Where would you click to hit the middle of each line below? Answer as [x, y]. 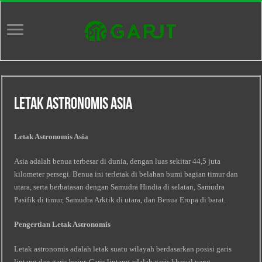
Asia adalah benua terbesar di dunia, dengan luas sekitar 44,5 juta [118, 161]
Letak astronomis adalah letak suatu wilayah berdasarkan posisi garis [123, 249]
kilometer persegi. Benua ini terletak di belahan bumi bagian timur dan [126, 174]
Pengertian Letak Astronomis [63, 224]
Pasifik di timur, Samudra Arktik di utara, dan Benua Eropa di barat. [120, 200]
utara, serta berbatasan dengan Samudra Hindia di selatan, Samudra [120, 187]
